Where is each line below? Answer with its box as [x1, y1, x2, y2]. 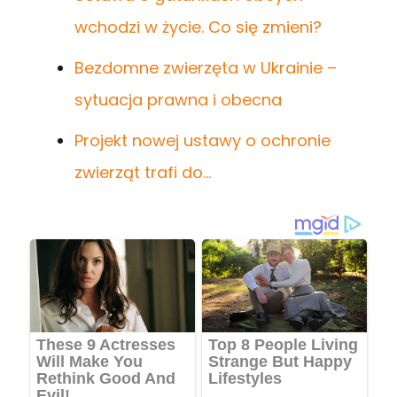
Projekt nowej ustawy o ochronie [74, 129, 331, 152]
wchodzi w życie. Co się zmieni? [74, 16, 322, 39]
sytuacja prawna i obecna [74, 89, 282, 112]
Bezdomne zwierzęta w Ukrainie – [74, 57, 337, 80]
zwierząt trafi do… [74, 161, 211, 184]
